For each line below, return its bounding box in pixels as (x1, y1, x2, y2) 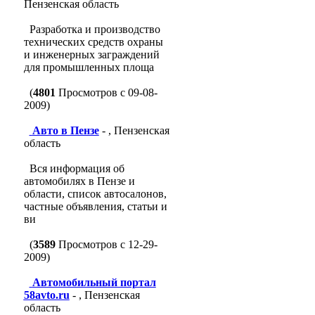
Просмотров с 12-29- (55, 238, 157, 250)
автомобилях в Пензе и (23, 175, 135, 187)
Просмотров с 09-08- (55, 86, 157, 98)
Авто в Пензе (32, 124, 99, 136)
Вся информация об (29, 162, 124, 174)
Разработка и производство (29, 23, 160, 35)
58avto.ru (23, 289, 70, 301)
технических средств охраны (23, 36, 163, 48)
